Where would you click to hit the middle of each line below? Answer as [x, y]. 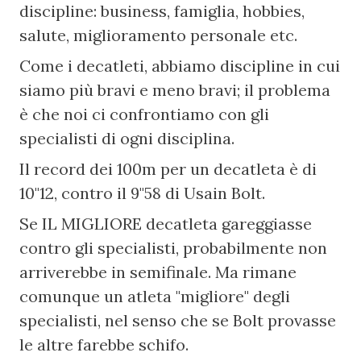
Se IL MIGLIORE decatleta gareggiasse [166, 224]
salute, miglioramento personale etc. [159, 35]
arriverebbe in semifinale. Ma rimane [158, 272]
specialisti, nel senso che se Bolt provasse [178, 320]
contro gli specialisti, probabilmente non [174, 248]
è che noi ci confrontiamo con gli [145, 114]
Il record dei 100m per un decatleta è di [168, 169]
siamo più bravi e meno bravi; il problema [175, 90]
